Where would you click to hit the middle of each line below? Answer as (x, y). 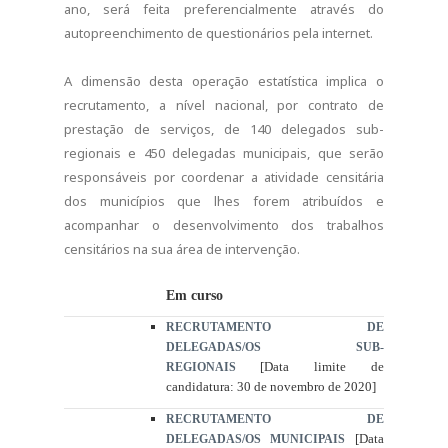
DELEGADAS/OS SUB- (274, 347)
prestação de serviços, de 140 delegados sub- (224, 129)
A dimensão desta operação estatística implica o (224, 81)
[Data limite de (322, 367)
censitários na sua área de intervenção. (182, 249)
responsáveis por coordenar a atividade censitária (224, 177)
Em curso (194, 295)
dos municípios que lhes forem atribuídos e (224, 201)
